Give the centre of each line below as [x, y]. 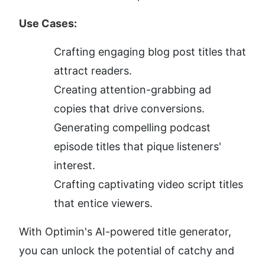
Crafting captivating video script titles [148, 185]
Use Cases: [48, 24]
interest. [75, 166]
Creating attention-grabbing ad [132, 90]
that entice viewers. [103, 203]
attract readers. [93, 71]
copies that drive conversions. [129, 109]
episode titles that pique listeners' [138, 147]
